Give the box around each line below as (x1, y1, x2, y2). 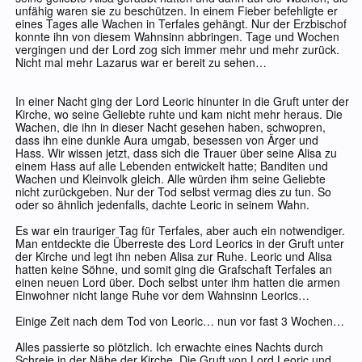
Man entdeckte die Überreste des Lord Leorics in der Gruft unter (15, 235, 344, 252)
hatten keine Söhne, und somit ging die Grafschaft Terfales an (15, 261, 332, 278)
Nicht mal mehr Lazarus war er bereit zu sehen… (15, 54, 267, 71)
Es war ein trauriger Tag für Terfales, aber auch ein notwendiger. (15, 222, 345, 239)
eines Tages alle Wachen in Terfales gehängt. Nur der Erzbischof (15, 15, 347, 32)
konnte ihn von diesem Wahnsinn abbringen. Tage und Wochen (15, 28, 339, 45)
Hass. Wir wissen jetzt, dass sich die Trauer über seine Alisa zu (15, 145, 337, 162)
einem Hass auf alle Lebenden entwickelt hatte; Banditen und (15, 158, 328, 175)
